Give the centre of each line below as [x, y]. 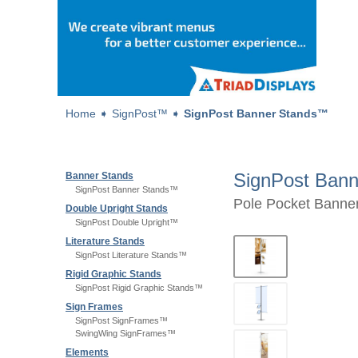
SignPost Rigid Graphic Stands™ [139, 288]
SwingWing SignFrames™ [125, 333]
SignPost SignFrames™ [121, 320]
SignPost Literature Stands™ [131, 255]
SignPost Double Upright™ [127, 222]
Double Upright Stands [117, 209]
